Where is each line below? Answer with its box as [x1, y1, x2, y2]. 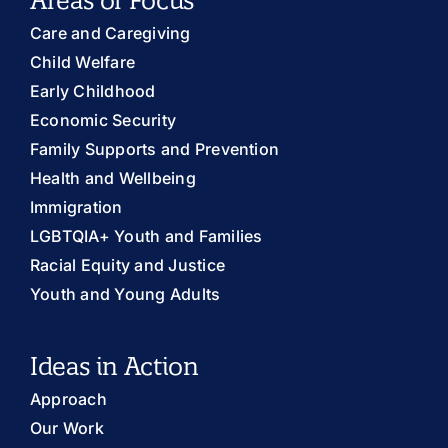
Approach [30, 388, 107, 409]
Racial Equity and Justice [30, 254, 225, 275]
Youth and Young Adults [30, 283, 221, 304]
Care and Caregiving [30, 22, 191, 43]
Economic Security [30, 109, 177, 130]
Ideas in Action [30, 350, 199, 381]
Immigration [30, 196, 123, 217]
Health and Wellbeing [30, 167, 196, 188]
